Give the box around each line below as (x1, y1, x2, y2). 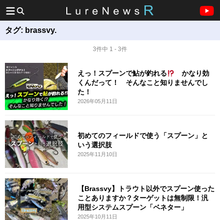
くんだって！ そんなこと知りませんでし (78, 79, 209, 87)
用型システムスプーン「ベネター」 (78, 203, 188, 211)
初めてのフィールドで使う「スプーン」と (78, 131, 209, 139)
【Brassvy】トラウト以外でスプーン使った (78, 184, 215, 192)
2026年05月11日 (78, 98, 118, 105)
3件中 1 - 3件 (93, 46, 127, 53)
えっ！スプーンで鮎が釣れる (78, 69, 167, 78)
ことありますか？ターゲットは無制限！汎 (78, 193, 209, 202)
